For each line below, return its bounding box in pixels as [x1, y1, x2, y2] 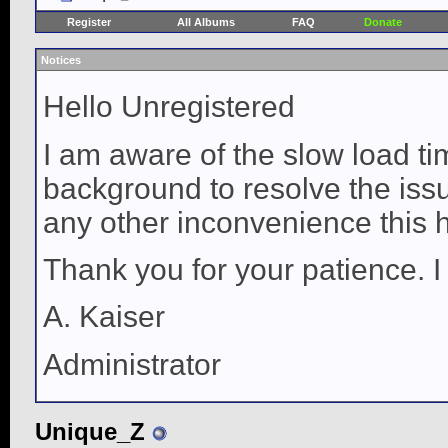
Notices [41, 54, 81, 66]
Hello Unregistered [43, 90, 295, 124]
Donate [363, 16, 402, 28]
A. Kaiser [43, 300, 165, 334]
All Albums [177, 16, 235, 28]
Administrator [43, 347, 221, 381]
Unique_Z [35, 418, 145, 445]
